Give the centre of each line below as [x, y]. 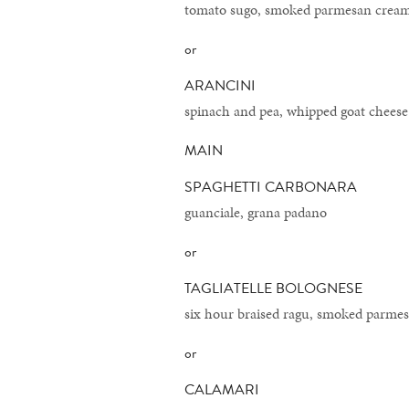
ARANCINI [220, 86]
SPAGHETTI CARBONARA [271, 187]
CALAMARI [222, 390]
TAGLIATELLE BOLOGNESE [273, 288]
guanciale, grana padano [256, 212]
